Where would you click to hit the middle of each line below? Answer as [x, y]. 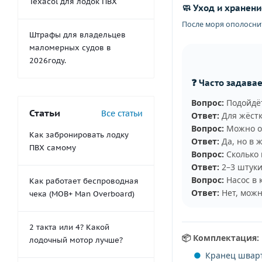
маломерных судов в [70, 48]
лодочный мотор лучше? [76, 240]
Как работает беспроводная [84, 181]
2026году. [48, 61]
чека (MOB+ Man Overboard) [82, 194]
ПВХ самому [53, 148]
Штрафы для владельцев [77, 35]
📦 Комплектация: [220, 238]
